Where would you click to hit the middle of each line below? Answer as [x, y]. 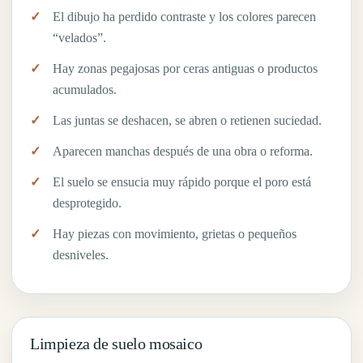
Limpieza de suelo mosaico [116, 344]
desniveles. [81, 255]
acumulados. [85, 90]
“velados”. [79, 38]
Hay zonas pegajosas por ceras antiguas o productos [185, 69]
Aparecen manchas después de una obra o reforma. [183, 152]
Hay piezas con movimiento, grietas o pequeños [175, 234]
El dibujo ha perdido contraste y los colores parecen [184, 17]
